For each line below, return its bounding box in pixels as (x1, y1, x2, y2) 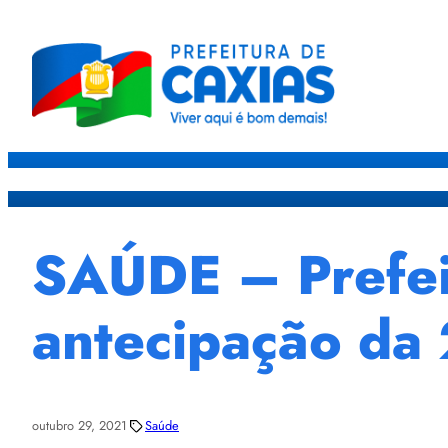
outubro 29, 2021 (32, 416, 127, 436)
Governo (353, 167, 412, 191)
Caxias (296, 167, 341, 191)
